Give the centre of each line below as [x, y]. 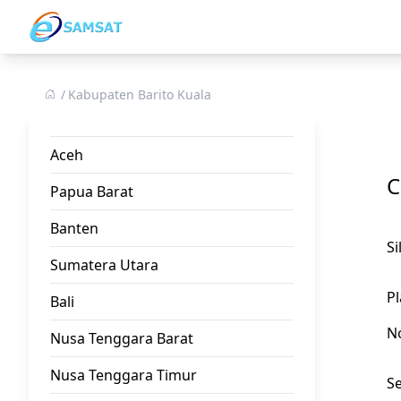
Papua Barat [92, 192]
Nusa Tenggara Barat [122, 338]
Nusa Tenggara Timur [124, 375]
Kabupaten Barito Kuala [140, 94]
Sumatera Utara [104, 265]
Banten [74, 228]
